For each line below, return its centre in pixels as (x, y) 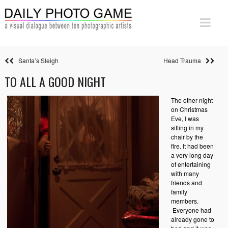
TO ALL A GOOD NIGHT (55, 81)
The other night (192, 100)
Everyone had (191, 210)
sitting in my (187, 127)
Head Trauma (184, 60)
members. (184, 201)
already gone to (192, 219)
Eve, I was (185, 118)
